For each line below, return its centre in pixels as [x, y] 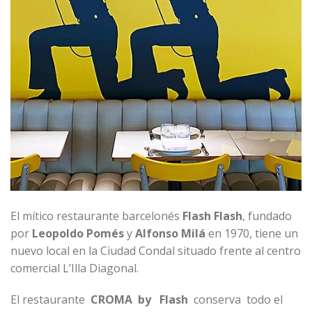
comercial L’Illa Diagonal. [75, 268]
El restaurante [50, 300]
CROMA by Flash [141, 300]
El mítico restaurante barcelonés [96, 216]
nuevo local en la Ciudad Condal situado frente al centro [156, 250]
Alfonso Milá [172, 233]
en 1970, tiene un [253, 233]
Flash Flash [212, 216]
